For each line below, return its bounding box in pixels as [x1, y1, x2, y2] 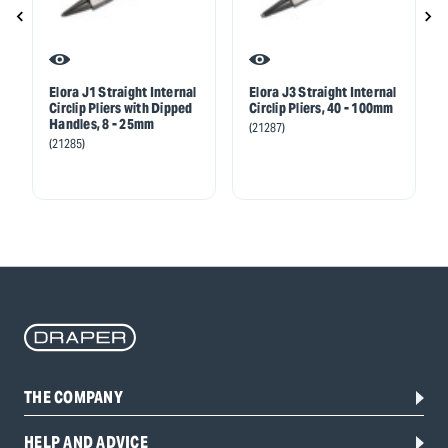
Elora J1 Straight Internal [49, 83, 197, 102]
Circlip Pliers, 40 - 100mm [249, 99, 394, 118]
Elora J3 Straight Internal [249, 83, 397, 102]
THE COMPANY [24, 387, 123, 409]
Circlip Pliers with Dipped [49, 99, 193, 118]
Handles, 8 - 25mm [49, 115, 155, 134]
